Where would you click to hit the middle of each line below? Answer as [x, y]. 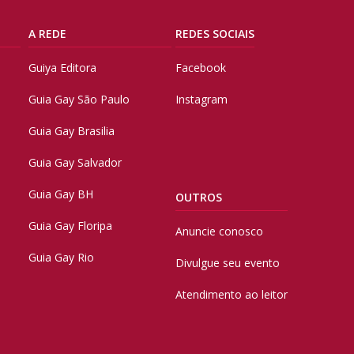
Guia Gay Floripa [70, 226]
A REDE [47, 34]
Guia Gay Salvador [75, 163]
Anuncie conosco [219, 231]
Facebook [200, 68]
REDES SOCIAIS [215, 34]
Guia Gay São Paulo [79, 100]
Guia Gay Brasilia [71, 131]
